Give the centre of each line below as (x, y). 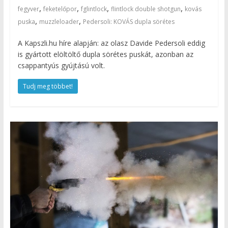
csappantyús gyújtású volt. (61, 66)
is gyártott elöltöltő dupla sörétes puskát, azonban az (105, 54)
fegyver (28, 9)
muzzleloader (59, 22)
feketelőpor (60, 9)
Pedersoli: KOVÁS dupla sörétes (129, 22)
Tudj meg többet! (48, 87)
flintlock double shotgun (146, 9)
